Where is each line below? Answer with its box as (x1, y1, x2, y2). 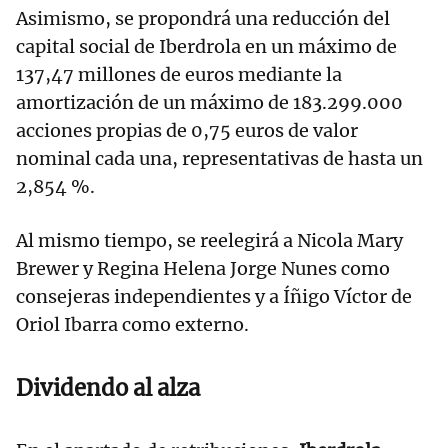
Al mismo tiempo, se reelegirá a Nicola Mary (16, 228, 403, 252)
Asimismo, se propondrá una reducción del (16, 6, 390, 30)
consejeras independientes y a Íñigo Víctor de (16, 284, 412, 308)
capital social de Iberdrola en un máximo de (16, 34, 397, 58)
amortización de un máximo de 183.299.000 (16, 90, 403, 114)
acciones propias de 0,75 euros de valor (16, 118, 358, 142)
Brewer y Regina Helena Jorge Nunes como (16, 256, 390, 280)
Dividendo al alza (16, 373, 200, 402)
